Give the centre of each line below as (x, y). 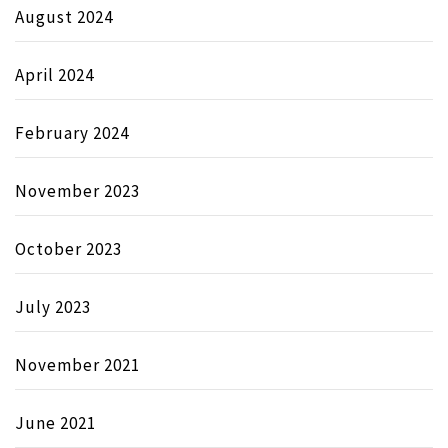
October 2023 (68, 248)
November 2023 (77, 190)
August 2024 (64, 16)
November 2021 (77, 364)
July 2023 (53, 306)
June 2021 (55, 422)
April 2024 (54, 74)
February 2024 (72, 132)
